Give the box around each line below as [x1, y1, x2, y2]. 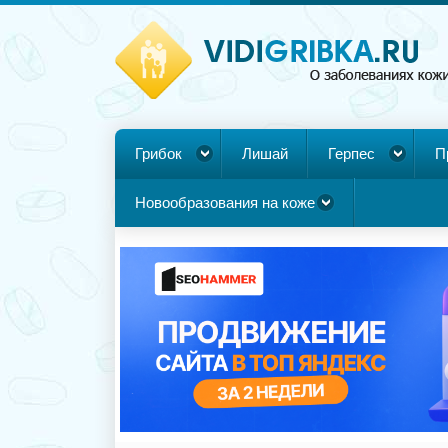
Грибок [135, 145, 182, 162]
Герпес [328, 145, 375, 162]
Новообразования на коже [135, 194, 315, 211]
